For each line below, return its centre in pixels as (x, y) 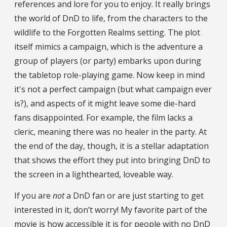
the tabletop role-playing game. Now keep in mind (109, 75)
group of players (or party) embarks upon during (108, 61)
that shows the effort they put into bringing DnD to (112, 160)
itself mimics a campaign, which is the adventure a (108, 47)
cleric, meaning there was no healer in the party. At (110, 132)
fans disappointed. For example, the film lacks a (103, 118)
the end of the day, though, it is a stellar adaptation (111, 146)
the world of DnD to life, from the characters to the (111, 18)
